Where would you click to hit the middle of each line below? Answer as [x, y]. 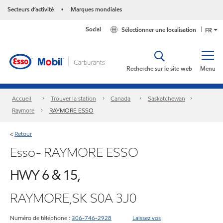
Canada [121, 99]
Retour [23, 133]
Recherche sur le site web [159, 69]
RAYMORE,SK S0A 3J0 [73, 198]
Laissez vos [147, 218]
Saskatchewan [166, 99]
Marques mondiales [96, 9]
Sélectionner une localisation [159, 30]
